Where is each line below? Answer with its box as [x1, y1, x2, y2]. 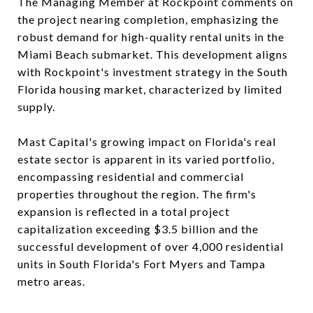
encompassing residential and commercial [17, 170, 244, 184]
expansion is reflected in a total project [17, 205, 230, 219]
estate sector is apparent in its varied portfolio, [17, 152, 275, 166]
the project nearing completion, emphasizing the [17, 13, 279, 27]
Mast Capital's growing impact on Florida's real [17, 135, 276, 149]
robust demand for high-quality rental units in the [17, 30, 284, 44]
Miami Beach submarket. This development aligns [17, 48, 288, 61]
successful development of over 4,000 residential [17, 240, 284, 254]
